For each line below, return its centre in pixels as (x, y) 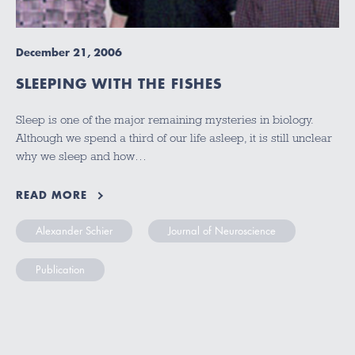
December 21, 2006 (69, 52)
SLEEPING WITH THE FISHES (119, 83)
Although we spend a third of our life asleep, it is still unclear (174, 137)
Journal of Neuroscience (222, 230)
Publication (60, 269)
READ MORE (52, 195)
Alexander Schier (74, 230)
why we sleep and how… (81, 156)
